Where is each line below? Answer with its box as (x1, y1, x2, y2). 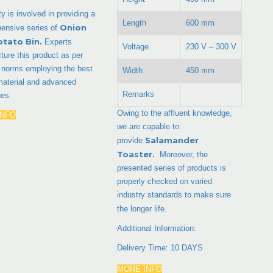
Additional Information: (117, 223, 197, 233)
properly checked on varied (117, 176, 213, 186)
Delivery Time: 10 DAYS (117, 243, 204, 252)
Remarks (122, 89, 155, 99)
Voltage (122, 41, 149, 51)
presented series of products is (117, 163, 227, 172)
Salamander (145, 135, 199, 145)
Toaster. (117, 149, 158, 159)
